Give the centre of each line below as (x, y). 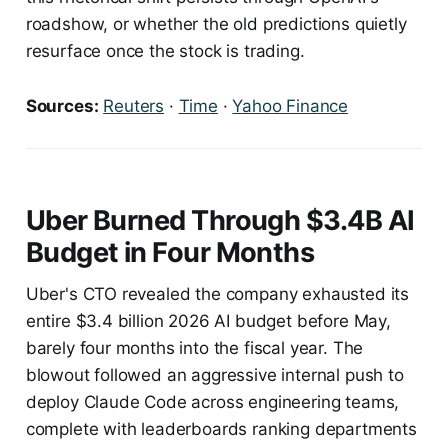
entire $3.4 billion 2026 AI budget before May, (208, 320)
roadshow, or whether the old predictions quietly (216, 23)
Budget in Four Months (170, 252)
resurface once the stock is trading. (165, 50)
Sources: (62, 105)
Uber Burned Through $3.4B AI (220, 220)
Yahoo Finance (290, 105)
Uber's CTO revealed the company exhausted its (217, 293)
